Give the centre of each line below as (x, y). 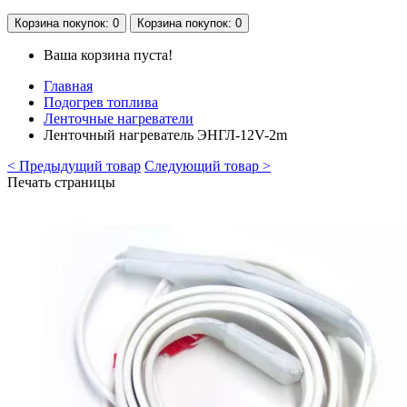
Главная (68, 85)
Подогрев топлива (101, 102)
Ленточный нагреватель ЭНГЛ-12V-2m (165, 134)
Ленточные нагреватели (119, 118)
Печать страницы (61, 182)
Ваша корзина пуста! (108, 55)
